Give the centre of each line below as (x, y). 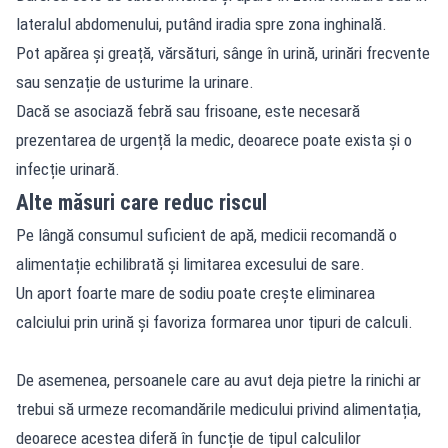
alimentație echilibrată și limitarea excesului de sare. (190, 263)
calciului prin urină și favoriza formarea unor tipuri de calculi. (214, 321)
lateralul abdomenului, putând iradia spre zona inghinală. (201, 23)
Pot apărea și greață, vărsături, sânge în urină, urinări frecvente (223, 52)
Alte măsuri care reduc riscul (141, 202)
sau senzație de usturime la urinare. (135, 81)
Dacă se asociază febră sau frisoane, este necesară (188, 110)
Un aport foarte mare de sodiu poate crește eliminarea (195, 292)
